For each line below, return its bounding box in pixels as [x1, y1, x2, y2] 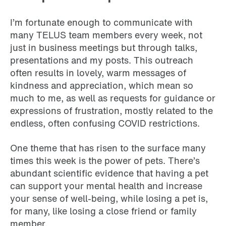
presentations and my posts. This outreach [10, 53, 193, 67]
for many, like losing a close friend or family [10, 204, 197, 217]
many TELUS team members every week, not [10, 28, 202, 41]
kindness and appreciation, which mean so [10, 78, 193, 92]
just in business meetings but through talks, [10, 40, 197, 54]
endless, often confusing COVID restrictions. [10, 116, 200, 130]
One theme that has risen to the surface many [10, 141, 206, 154]
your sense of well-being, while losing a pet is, [10, 191, 208, 205]
